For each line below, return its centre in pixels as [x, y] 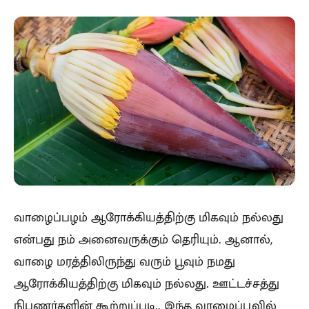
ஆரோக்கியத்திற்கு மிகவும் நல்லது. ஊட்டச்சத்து [147, 283]
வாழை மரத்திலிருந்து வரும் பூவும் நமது [124, 261]
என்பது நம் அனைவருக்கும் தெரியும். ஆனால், [143, 239]
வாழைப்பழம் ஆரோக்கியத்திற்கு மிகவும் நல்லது [149, 217]
